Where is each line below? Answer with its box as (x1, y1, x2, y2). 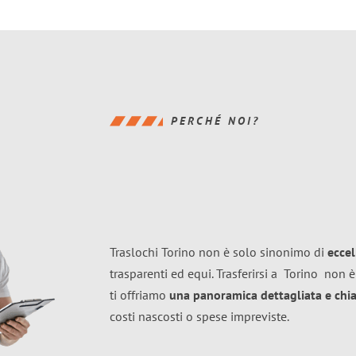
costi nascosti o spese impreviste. (110, 308, 289, 324)
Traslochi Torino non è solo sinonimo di (110, 244, 327, 260)
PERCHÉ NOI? (171, 114, 260, 128)
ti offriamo (110, 287, 169, 303)
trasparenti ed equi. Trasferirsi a (110, 265, 284, 281)
